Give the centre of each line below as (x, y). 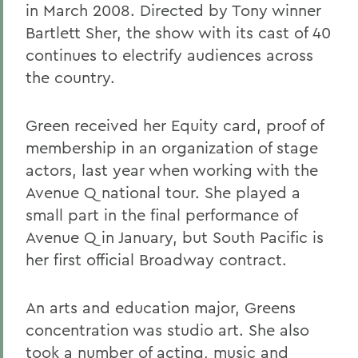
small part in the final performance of (161, 215)
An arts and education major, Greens (161, 307)
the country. (70, 77)
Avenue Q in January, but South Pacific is (175, 237)
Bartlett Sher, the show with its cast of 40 (178, 32)
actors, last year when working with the (172, 170)
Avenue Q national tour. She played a (163, 192)
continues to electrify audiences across (169, 55)
